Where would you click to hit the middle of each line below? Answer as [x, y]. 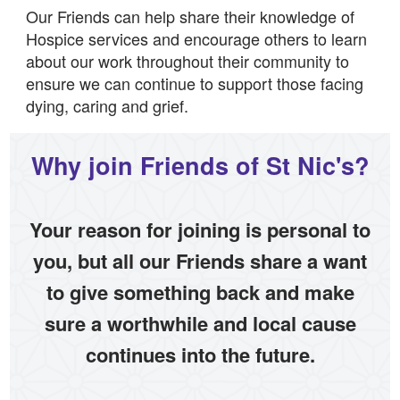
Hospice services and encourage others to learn [196, 39]
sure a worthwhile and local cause [200, 323]
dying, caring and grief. [107, 106]
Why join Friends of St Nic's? [200, 166]
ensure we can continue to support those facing [194, 83]
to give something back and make [200, 292]
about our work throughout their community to [187, 61]
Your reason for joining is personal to [200, 229]
